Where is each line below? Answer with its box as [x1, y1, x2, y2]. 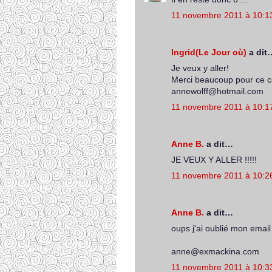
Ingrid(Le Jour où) [171, 47, 246, 57]
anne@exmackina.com [171, 246, 259, 256]
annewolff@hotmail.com [171, 86, 263, 96]
